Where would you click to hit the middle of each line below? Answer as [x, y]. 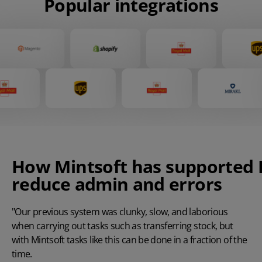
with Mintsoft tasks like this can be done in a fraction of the [130, 240]
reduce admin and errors [117, 184]
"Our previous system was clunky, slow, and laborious [120, 212]
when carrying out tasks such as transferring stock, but [123, 226]
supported [209, 167]
